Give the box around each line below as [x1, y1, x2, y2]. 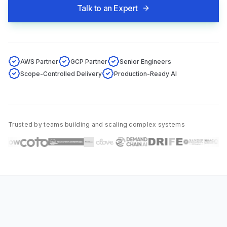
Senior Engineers [120, 57, 171, 65]
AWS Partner [20, 57, 58, 65]
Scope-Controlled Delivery [20, 69, 102, 78]
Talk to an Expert [77, 3, 138, 13]
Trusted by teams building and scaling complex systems [8, 121, 185, 128]
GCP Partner [70, 57, 107, 65]
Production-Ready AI [114, 69, 177, 78]
